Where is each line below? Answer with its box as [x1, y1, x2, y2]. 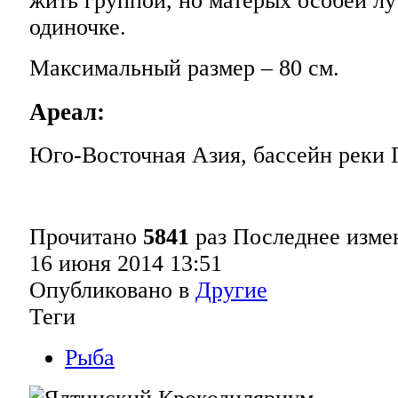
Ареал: [29, 98, 105, 125]
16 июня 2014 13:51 [29, 251, 222, 277]
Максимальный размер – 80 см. [29, 54, 339, 81]
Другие [195, 277, 267, 304]
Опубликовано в [29, 277, 189, 304]
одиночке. [29, 13, 126, 40]
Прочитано [29, 224, 143, 251]
